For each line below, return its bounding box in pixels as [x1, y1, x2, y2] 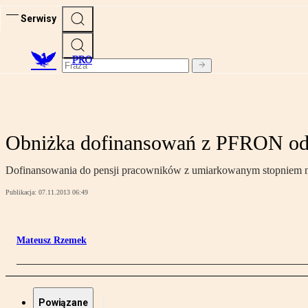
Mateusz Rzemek [16, 235, 87, 246]
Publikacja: [5, 188, 38, 197]
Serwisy [21, 12, 56, 24]
